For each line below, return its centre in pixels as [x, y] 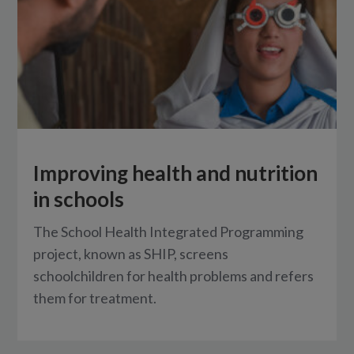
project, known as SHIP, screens [131, 253]
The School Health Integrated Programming [169, 231]
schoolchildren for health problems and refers [174, 275]
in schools [79, 199]
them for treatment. [95, 298]
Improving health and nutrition [176, 173]
